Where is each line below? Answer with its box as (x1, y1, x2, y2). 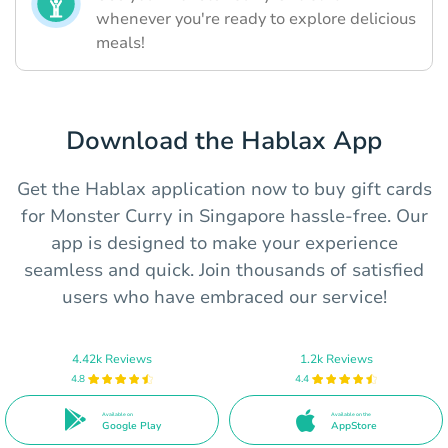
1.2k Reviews (299, 350, 373, 367)
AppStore (330, 418, 377, 433)
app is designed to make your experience (50, 231, 398, 256)
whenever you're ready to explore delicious (96, 8, 416, 31)
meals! (96, 32, 145, 55)
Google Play (101, 418, 161, 433)
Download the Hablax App (66, 124, 382, 159)
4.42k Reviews (72, 350, 152, 367)
